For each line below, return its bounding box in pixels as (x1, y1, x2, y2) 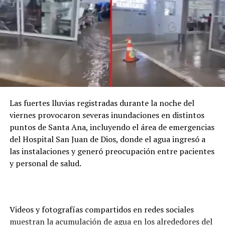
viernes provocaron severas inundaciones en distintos (9, 109, 204, 121)
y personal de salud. (9, 157, 81, 169)
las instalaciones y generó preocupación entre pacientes (9, 145, 214, 157)
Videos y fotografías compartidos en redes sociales (9, 203, 194, 215)
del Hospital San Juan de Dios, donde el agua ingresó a (9, 133, 205, 145)
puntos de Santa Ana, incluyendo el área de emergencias (9, 121, 214, 133)
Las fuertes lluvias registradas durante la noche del (9, 97, 194, 108)
